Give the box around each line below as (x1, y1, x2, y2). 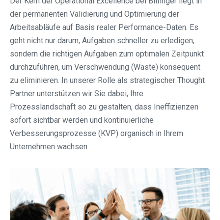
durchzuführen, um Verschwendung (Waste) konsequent (10, 62, 200, 72)
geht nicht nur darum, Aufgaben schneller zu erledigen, (10, 36, 194, 46)
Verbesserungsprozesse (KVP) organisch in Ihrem (10, 129, 183, 138)
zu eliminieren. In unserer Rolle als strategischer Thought (10, 76, 205, 85)
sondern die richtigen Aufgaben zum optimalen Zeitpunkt (10, 49, 204, 59)
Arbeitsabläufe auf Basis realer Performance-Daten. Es (10, 23, 198, 32)
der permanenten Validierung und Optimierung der (10, 9, 179, 19)
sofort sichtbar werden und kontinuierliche (10, 115, 154, 125)
